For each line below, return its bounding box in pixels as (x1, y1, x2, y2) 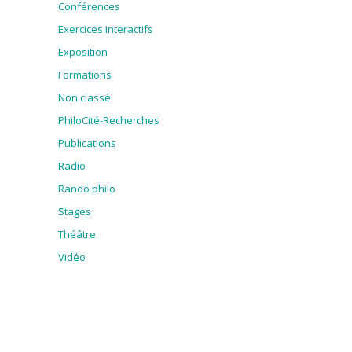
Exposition (58, 45, 108, 60)
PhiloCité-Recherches (58, 113, 159, 128)
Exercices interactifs (58, 22, 153, 37)
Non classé (58, 90, 111, 105)
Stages (58, 204, 91, 219)
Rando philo (58, 181, 115, 196)
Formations (58, 68, 112, 82)
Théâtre (58, 227, 96, 242)
